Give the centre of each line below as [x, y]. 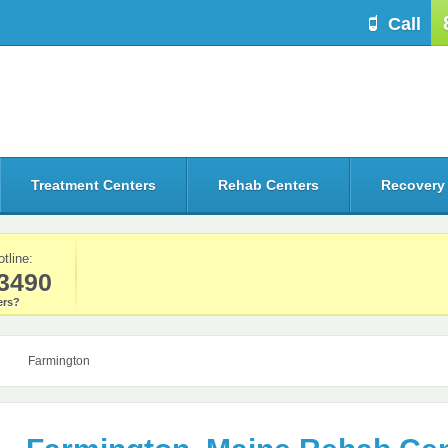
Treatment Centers [93, 185]
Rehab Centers [268, 185]
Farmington [59, 361]
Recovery [413, 185]
